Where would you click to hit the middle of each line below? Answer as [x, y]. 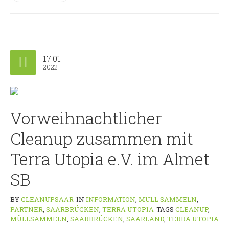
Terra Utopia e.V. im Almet [110, 159]
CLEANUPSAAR [47, 200]
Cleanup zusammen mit [102, 139]
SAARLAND [145, 219]
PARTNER [27, 209]
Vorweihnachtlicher [86, 118]
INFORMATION [111, 200]
